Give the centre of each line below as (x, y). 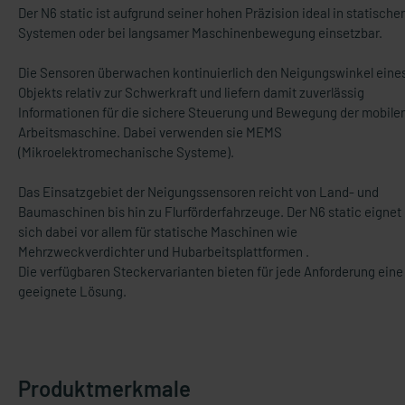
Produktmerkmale (104, 388)
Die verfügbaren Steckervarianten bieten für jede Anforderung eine (211, 271)
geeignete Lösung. (72, 291)
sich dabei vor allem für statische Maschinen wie (158, 231)
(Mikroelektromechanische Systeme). (126, 152)
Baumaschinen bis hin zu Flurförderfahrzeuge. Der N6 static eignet (210, 212)
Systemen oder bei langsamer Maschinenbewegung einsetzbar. (200, 33)
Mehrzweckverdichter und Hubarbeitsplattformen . (164, 251)
